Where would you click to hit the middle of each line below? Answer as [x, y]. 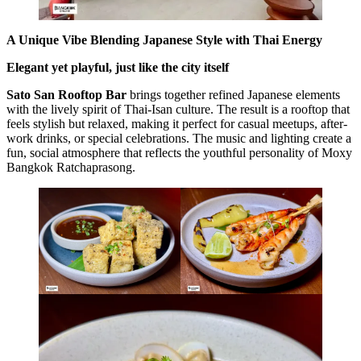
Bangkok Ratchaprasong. [71, 167]
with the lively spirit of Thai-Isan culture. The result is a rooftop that [178, 109]
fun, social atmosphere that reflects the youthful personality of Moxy [179, 152]
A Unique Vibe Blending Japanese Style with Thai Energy [164, 39]
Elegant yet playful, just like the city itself [118, 67]
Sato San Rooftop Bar [66, 94]
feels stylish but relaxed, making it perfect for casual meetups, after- [177, 123]
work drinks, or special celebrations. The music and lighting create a [179, 138]
